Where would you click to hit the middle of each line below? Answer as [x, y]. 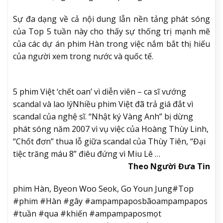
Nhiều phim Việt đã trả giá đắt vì [133, 104]
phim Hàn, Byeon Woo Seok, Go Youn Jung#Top [103, 189]
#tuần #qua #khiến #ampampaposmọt [87, 214]
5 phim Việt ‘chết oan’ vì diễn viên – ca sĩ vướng [100, 91]
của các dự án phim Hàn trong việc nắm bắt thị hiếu [111, 44]
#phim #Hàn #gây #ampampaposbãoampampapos [110, 201]
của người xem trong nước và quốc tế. [83, 56]
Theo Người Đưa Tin [169, 166]
